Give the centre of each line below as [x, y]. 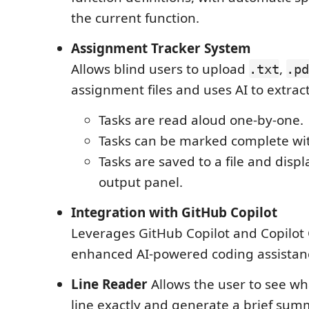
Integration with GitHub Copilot [174, 212]
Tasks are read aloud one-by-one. [201, 120]
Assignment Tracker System [161, 48]
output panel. [141, 182]
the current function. [135, 18]
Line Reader [109, 284]
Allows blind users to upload [160, 69]
